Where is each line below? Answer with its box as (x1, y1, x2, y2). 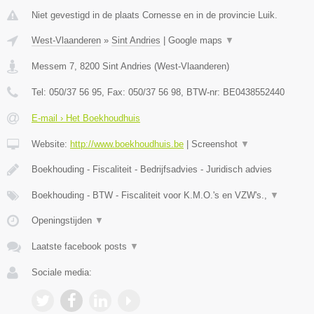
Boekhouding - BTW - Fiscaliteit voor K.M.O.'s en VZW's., (32, 189, 270, 200)
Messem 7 (32, 60, 74, 71)
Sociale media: (32, 266, 92, 278)
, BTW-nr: (181, 86, 223, 97)
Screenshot (191, 138, 240, 149)
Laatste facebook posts (32, 240, 130, 252)
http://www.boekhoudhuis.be (70, 138, 184, 149)
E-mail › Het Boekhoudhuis (32, 112, 140, 123)
